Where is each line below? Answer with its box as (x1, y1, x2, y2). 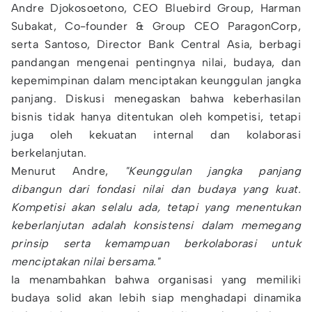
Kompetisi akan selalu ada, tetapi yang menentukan (11, 201, 301, 214)
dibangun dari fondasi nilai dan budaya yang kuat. (11, 182, 301, 196)
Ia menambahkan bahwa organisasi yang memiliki (11, 273, 301, 286)
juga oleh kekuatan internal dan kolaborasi (11, 128, 301, 141)
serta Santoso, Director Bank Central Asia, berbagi (11, 38, 301, 51)
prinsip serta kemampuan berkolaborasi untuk (11, 237, 301, 250)
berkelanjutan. (11, 146, 87, 159)
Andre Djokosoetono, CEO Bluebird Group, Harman (11, 1, 301, 15)
